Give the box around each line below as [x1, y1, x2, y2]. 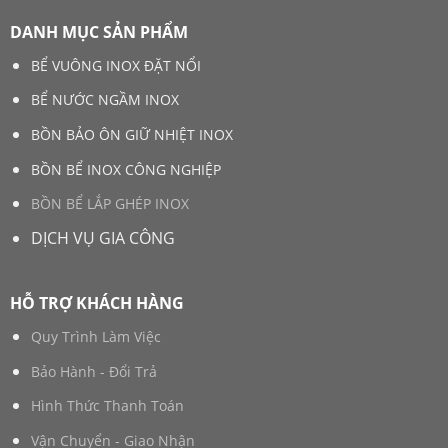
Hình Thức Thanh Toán [30, 396, 184, 416]
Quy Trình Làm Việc [30, 327, 161, 347]
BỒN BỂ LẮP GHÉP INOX [30, 194, 189, 214]
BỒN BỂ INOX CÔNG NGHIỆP [30, 159, 221, 179]
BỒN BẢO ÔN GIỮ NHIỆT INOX [30, 125, 233, 145]
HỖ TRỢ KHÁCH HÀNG [9, 292, 184, 315]
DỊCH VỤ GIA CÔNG [30, 226, 175, 249]
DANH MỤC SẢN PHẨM [9, 20, 188, 43]
